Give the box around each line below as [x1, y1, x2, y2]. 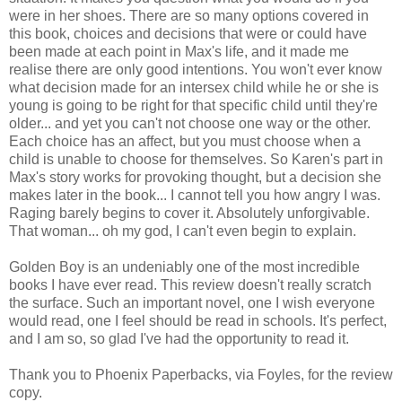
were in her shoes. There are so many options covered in [9, 7, 369, 23]
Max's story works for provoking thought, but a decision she [9, 169, 381, 185]
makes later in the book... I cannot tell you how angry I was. [9, 187, 380, 203]
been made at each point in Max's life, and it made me [9, 43, 349, 59]
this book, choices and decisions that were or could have [9, 25, 367, 41]
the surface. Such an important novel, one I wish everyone [9, 294, 375, 310]
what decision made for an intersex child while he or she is [9, 79, 379, 95]
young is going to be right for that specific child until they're [9, 97, 378, 113]
